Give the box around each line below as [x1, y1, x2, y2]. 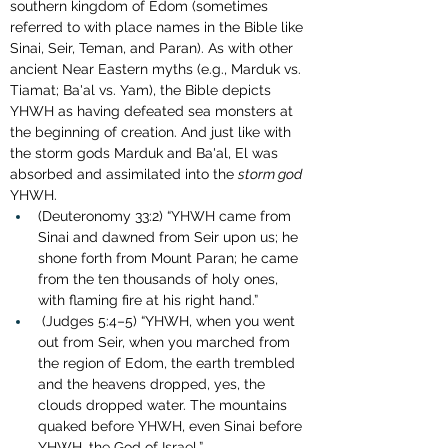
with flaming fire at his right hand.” [38, 292, 258, 309]
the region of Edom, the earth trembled [38, 355, 299, 372]
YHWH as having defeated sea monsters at [10, 103, 297, 120]
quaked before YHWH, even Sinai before [38, 418, 306, 435]
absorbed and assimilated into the [10, 166, 238, 183]
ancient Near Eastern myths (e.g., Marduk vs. [10, 61, 305, 78]
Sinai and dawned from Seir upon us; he [38, 229, 302, 246]
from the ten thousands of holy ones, [38, 271, 282, 288]
